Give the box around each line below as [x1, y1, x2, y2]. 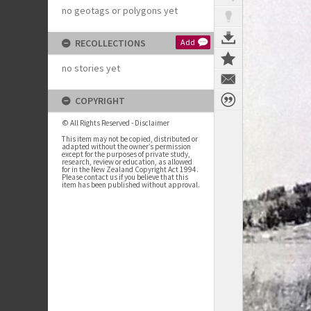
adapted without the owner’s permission [62, 142, 191, 151]
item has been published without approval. [62, 180, 200, 190]
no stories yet [62, 62, 120, 74]
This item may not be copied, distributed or [62, 134, 198, 144]
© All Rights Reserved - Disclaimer [62, 118, 169, 128]
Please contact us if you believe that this [62, 172, 188, 182]
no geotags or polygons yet [62, 4, 178, 17]
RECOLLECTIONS [75, 37, 146, 49]
